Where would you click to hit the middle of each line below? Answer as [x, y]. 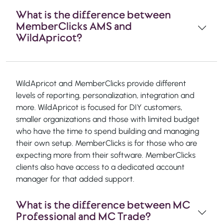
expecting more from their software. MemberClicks [106, 155]
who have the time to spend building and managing [108, 131]
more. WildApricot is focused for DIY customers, [99, 107]
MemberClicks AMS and [74, 26]
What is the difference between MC [103, 205]
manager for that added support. [75, 179]
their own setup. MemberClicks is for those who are [107, 143]
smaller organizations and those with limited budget [108, 119]
